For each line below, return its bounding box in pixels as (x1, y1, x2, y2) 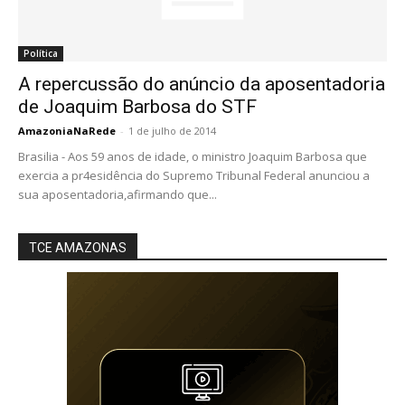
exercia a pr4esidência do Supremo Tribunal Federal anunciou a (18, 167, 370, 184)
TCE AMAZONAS (29, 240, 127, 256)
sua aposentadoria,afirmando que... (18, 186, 217, 203)
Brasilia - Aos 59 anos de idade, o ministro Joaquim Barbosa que (18, 148, 367, 165)
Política (24, 47, 58, 61)
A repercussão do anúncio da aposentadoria (18, 73, 385, 96)
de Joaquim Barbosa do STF (18, 96, 257, 118)
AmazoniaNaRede (18, 124, 116, 138)
